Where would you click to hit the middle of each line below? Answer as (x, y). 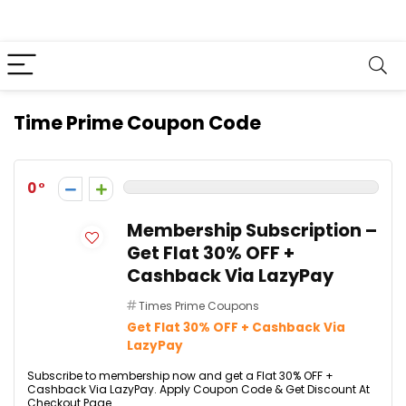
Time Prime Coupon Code (137, 123)
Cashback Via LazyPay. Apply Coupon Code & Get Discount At (198, 389)
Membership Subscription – (252, 231)
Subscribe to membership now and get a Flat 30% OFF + (180, 376)
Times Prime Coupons (199, 306)
